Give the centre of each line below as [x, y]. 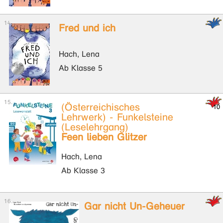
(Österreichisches [101, 107]
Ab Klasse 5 [81, 68]
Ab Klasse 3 [83, 170]
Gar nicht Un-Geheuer [134, 206]
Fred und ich [87, 28]
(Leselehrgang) [95, 127]
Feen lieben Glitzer [104, 137]
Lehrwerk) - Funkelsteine [117, 117]
